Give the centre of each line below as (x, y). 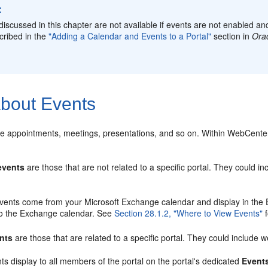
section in (232, 36)
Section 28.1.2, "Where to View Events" (189, 213)
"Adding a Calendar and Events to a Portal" (130, 36)
